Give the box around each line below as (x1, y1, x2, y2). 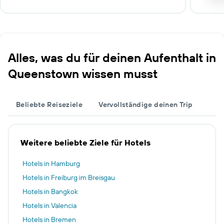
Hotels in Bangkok (22, 187, 78, 196)
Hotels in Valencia (22, 201, 76, 210)
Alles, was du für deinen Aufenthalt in (8, 50, 216, 65)
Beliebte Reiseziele (16, 100, 83, 109)
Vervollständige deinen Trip (98, 100, 193, 109)
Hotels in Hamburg (22, 159, 80, 168)
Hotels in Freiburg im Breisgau (22, 173, 115, 182)
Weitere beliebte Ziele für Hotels (20, 137, 150, 147)
